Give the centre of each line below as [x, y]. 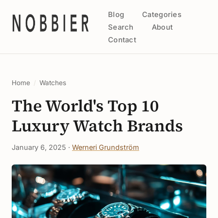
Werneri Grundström [106, 147]
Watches [53, 83]
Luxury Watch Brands [97, 126]
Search [121, 27]
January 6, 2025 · [42, 147]
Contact [122, 40]
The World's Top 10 [85, 106]
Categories [162, 15]
